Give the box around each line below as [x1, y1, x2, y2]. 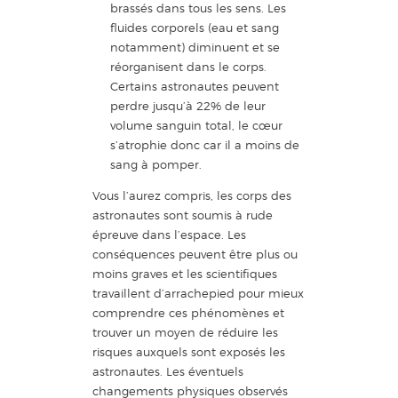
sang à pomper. [109, 156, 202, 171]
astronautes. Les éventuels [92, 363, 243, 378]
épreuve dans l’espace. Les [92, 227, 246, 242]
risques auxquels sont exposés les [92, 344, 285, 359]
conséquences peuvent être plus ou [92, 246, 298, 261]
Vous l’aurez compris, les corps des [92, 187, 291, 203]
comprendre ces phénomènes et [92, 305, 284, 320]
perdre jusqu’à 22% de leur [109, 98, 266, 113]
